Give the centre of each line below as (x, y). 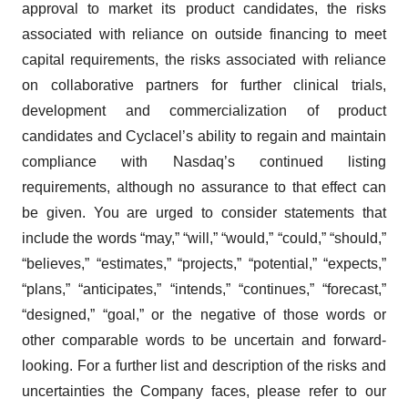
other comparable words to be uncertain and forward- (204, 340)
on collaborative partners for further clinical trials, (204, 85)
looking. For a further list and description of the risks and (204, 366)
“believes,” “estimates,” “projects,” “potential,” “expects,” (204, 264)
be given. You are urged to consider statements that (204, 213)
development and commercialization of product (204, 111)
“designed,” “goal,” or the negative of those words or (204, 315)
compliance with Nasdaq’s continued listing (204, 162)
